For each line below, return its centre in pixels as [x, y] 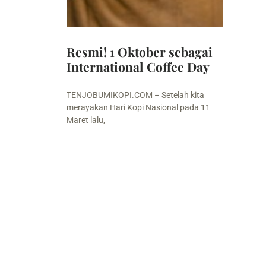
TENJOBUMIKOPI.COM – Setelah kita [135, 95]
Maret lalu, [86, 120]
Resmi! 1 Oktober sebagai [140, 51]
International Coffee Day [138, 66]
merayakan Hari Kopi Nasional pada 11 [138, 107]
